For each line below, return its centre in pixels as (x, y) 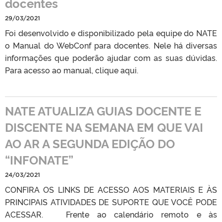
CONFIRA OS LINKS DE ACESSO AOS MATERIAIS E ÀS (111, 189)
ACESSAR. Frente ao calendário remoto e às (111, 214)
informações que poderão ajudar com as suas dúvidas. (111, 57)
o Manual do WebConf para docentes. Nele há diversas (111, 45)
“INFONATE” (41, 159)
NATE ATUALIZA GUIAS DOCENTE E (103, 110)
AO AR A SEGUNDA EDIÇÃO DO (90, 143)
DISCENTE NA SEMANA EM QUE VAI (104, 126)
